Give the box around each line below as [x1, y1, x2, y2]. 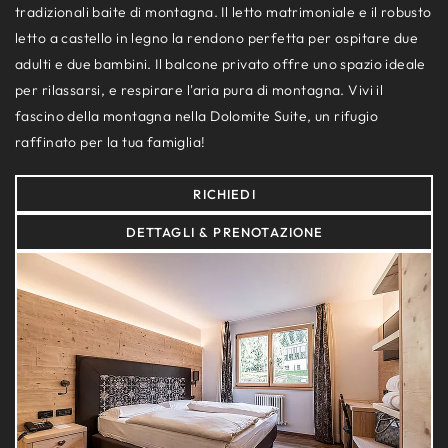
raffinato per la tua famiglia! [15, 132, 206, 151]
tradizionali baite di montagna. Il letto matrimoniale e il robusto [15, 2, 432, 21]
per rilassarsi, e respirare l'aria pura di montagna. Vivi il [15, 80, 384, 99]
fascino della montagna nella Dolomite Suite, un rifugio [15, 106, 379, 125]
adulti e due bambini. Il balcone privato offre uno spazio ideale [15, 54, 426, 73]
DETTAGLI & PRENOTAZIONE [125, 223, 324, 240]
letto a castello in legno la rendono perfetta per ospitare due [15, 28, 419, 47]
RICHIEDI [193, 185, 256, 202]
